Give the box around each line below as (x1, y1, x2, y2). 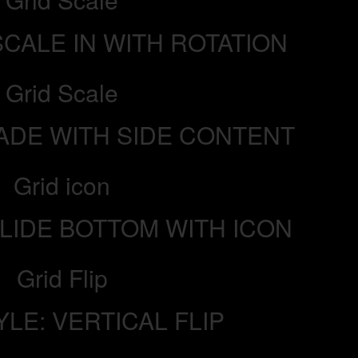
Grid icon (14, 168, 111, 202)
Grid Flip (16, 261, 108, 295)
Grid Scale (6, 75, 119, 109)
